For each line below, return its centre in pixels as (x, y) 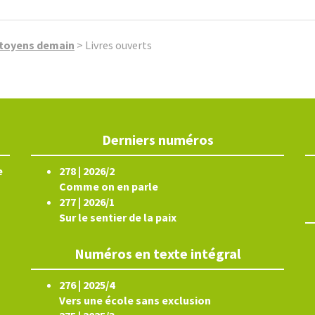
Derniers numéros (157, 140)
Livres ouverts (118, 45)
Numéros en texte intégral (157, 253)
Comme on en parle (109, 186)
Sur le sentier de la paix (118, 217)
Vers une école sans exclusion (135, 300)
